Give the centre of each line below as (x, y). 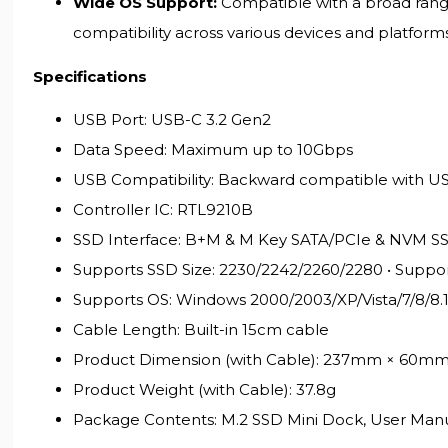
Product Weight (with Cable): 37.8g (205, 389)
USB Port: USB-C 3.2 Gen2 (172, 119)
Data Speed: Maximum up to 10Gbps (213, 149)
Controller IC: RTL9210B (163, 209)
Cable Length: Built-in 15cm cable (201, 329)
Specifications (90, 76)
